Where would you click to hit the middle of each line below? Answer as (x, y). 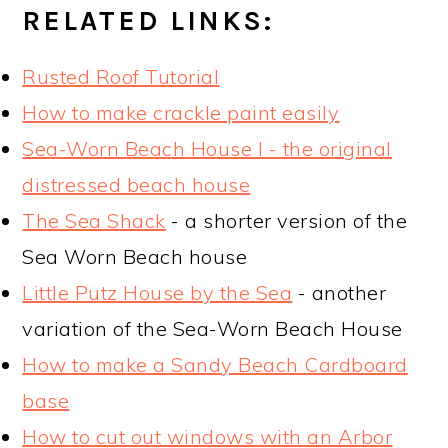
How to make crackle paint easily (181, 112)
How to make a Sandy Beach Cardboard (215, 364)
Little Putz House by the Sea (157, 292)
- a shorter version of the (286, 220)
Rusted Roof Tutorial (121, 76)
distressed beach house (136, 184)
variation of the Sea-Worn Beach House (212, 328)
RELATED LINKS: (148, 20)
